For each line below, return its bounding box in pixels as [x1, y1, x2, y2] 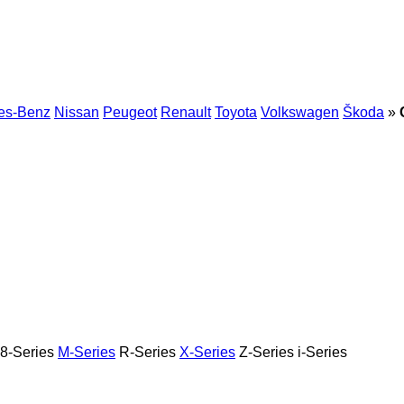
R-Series [119, 344, 176, 360]
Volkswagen [261, 105, 339, 120]
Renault [161, 105, 211, 120]
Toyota [215, 105, 257, 120]
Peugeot [103, 105, 157, 120]
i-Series [298, 344, 347, 360]
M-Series [58, 344, 115, 360]
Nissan [54, 105, 99, 120]
